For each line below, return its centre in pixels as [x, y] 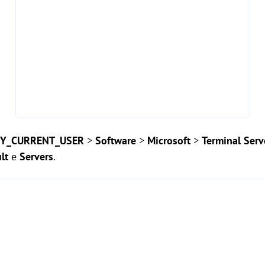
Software [116, 141]
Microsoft [169, 141]
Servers [36, 157]
